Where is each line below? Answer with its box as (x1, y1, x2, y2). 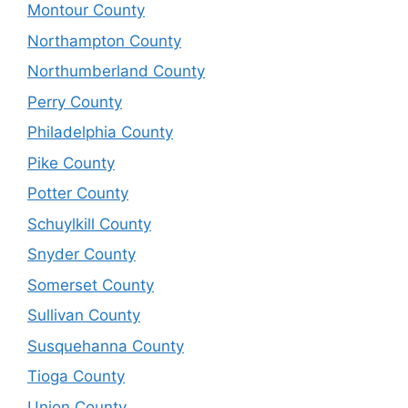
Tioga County (27, 367, 125, 385)
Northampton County (27, 31, 181, 50)
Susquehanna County (27, 336, 184, 355)
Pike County (27, 153, 115, 172)
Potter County (27, 184, 128, 202)
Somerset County (27, 275, 154, 294)
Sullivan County (27, 306, 140, 324)
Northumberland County (27, 62, 205, 80)
